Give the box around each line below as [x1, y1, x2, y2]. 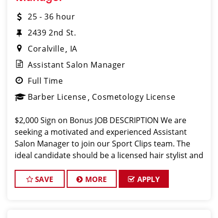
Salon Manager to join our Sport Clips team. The [15, 138, 190, 149]
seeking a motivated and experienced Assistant [15, 127, 187, 137]
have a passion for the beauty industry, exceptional [15, 162, 202, 172]
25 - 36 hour [28, 11, 75, 22]
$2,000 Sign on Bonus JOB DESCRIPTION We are [15, 115, 186, 126]
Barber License [28, 91, 87, 102]
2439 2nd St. [28, 27, 76, 38]
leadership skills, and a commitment [15, 173, 147, 184]
